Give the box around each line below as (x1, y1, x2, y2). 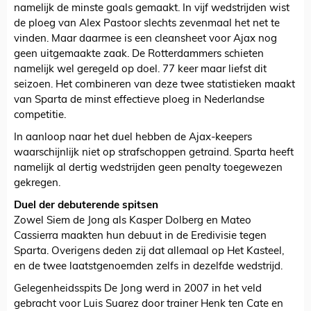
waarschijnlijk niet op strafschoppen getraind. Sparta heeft (14, 148, 294, 159)
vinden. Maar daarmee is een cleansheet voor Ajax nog (14, 34, 277, 45)
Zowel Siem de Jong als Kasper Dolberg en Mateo (14, 216, 251, 227)
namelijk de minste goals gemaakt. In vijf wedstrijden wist (14, 3, 289, 15)
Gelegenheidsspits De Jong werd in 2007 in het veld (14, 284, 262, 295)
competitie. (14, 110, 66, 121)
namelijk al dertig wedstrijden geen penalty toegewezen (14, 163, 283, 174)
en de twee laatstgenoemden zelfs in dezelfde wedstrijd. (14, 262, 283, 273)
